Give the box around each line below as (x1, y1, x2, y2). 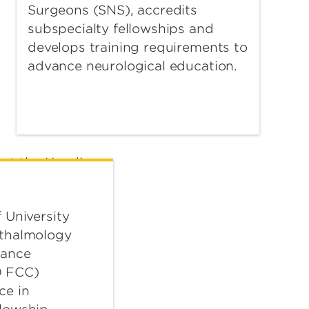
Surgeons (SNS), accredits (28, 3, 197, 18)
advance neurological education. (28, 59, 238, 74)
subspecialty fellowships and (28, 21, 214, 37)
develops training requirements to (28, 40, 248, 55)
